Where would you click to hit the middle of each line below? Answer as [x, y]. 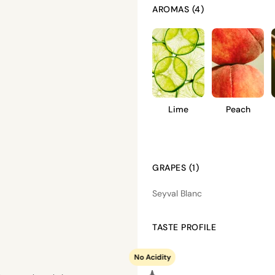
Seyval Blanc [177, 193]
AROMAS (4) [178, 9]
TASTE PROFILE [184, 227]
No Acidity [152, 257]
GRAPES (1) [176, 168]
